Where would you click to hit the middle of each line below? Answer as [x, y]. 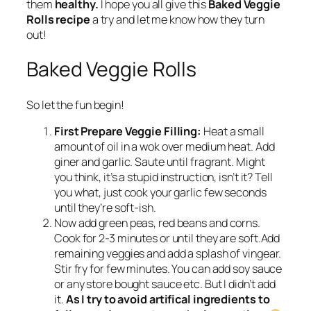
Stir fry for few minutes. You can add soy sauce [168, 269]
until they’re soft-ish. [105, 208]
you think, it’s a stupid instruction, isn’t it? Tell [163, 177]
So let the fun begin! [75, 105]
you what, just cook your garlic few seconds [160, 193]
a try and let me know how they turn [177, 19]
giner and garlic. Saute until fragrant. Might [160, 162]
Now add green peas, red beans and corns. [157, 223]
